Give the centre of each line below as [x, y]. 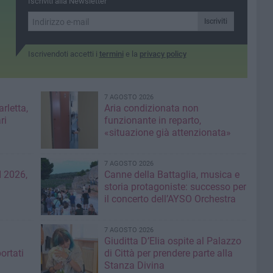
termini [111, 54]
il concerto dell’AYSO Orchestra [170, 199]
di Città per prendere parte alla [168, 253]
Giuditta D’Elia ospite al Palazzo [172, 241]
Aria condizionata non [151, 108]
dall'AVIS [164, 9]
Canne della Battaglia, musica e [172, 175]
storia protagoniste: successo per [175, 187]
